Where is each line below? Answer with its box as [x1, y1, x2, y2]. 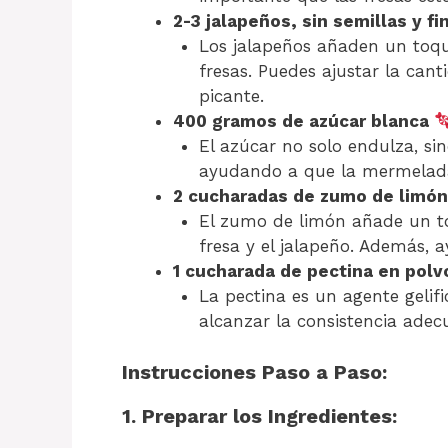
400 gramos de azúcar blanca [173, 111, 434, 132]
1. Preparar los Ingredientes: [122, 403, 397, 428]
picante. [198, 86, 264, 107]
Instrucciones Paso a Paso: [122, 359, 387, 384]
